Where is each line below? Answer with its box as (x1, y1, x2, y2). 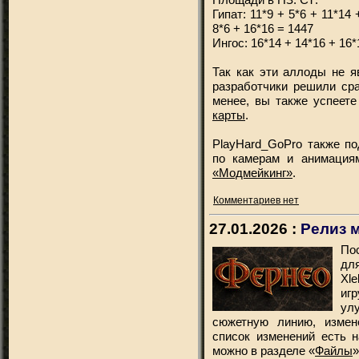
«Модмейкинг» (212, 166, 292, 179)
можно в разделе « (212, 344, 315, 357)
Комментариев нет (213, 195, 299, 206)
